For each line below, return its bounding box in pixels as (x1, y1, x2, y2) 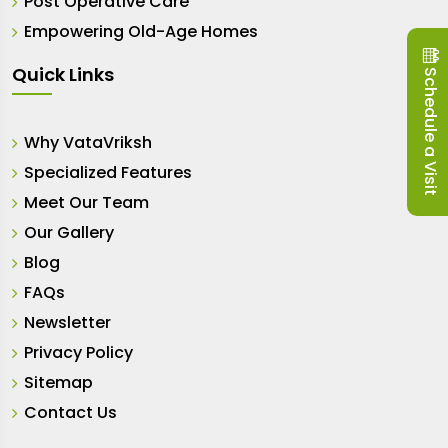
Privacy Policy (24, 341, 133, 365)
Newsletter (24, 311, 111, 335)
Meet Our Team (24, 191, 149, 215)
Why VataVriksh (24, 131, 152, 155)
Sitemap (24, 371, 93, 395)
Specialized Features (24, 161, 192, 185)
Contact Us (24, 401, 117, 425)
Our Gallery (24, 221, 114, 245)
